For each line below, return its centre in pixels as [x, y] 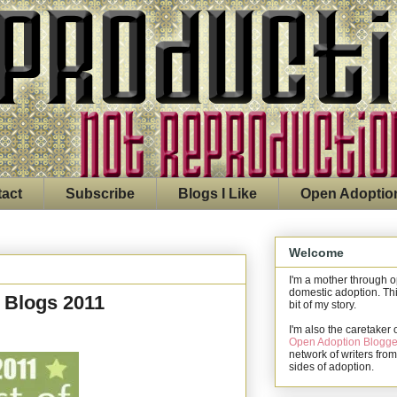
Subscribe [100, 193]
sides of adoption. [331, 366]
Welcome [316, 252]
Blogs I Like [218, 193]
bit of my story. [323, 304]
